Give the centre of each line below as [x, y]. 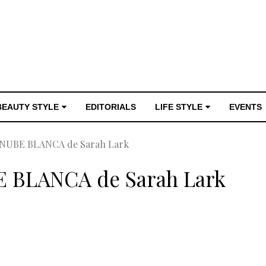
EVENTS [246, 107]
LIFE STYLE [179, 107]
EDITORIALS [111, 107]
